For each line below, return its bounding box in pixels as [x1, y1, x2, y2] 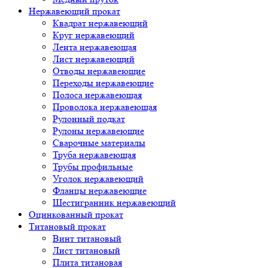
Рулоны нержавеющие [53, 125, 144, 136]
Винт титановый [53, 233, 121, 244]
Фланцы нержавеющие [53, 185, 147, 196]
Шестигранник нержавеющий [53, 197, 176, 208]
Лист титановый [53, 245, 120, 256]
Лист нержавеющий [53, 53, 135, 65]
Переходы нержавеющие [53, 77, 154, 89]
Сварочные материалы [53, 137, 145, 148]
